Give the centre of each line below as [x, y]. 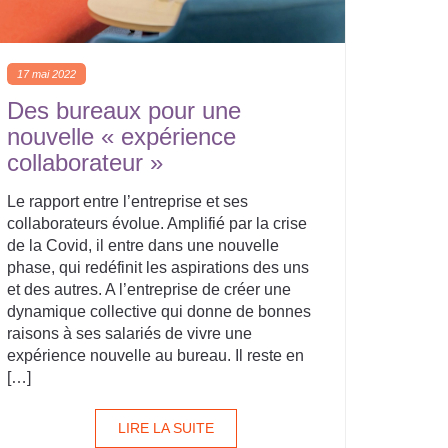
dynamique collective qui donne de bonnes [159, 311]
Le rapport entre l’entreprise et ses [127, 201]
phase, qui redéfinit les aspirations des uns [158, 267]
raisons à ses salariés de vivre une [129, 333]
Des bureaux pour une [124, 110]
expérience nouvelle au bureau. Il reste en [155, 355]
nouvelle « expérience [121, 136]
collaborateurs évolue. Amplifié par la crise [157, 223]
